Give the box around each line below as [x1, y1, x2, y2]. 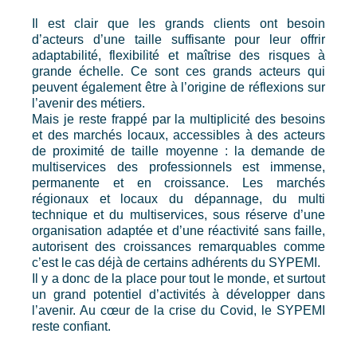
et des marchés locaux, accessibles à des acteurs [32, 128, 325, 143]
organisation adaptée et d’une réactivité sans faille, [32, 224, 325, 238]
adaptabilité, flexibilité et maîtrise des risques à [32, 49, 325, 63]
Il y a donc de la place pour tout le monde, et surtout [32, 272, 325, 286]
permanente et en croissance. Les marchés [32, 176, 325, 190]
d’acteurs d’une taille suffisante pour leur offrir [32, 33, 325, 47]
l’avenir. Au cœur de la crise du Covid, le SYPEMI [32, 304, 325, 318]
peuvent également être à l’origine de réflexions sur [32, 80, 325, 95]
